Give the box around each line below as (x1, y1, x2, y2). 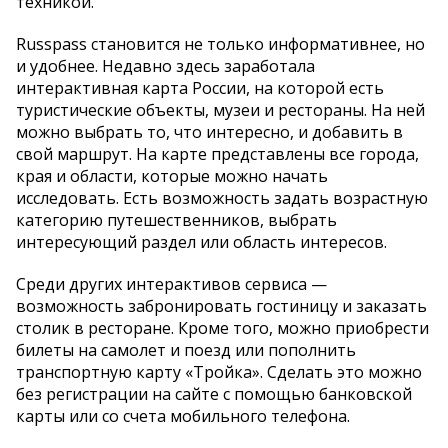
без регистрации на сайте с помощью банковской (16, 382, 412, 405)
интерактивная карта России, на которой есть (16, 76, 384, 99)
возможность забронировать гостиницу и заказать (16, 294, 427, 317)
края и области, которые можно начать (16, 164, 328, 187)
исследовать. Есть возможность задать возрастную (16, 186, 428, 209)
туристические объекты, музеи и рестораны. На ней (16, 98, 425, 121)
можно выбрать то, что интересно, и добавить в (16, 120, 403, 143)
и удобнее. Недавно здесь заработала (16, 54, 315, 77)
